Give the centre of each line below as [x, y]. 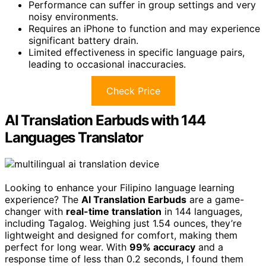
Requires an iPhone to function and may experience [144, 28]
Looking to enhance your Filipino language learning [120, 187]
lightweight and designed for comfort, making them [121, 235]
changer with [35, 211]
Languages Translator [74, 137]
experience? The [43, 199]
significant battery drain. [83, 40]
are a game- [215, 199]
